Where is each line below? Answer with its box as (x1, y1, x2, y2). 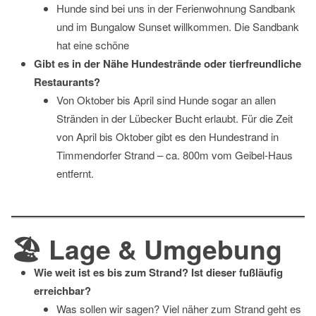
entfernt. (56, 166, 94, 181)
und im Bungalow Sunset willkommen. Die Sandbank (56, 19, 299, 35)
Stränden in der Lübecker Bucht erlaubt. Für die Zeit (56, 111, 293, 126)
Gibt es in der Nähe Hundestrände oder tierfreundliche (34, 56, 301, 72)
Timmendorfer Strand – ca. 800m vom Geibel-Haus (56, 147, 293, 163)
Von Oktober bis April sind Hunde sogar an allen (56, 92, 276, 108)
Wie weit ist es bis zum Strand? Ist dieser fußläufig (34, 264, 283, 280)
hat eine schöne (56, 37, 129, 53)
